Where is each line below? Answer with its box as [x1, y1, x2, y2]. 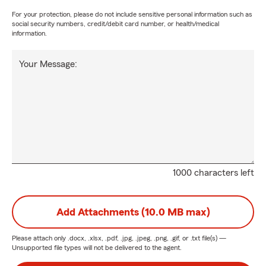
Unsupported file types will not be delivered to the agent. [12, 244, 182, 251]
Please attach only [12, 235, 68, 242]
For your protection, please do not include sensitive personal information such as [12, 11, 252, 18]
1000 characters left [173, 168, 254, 178]
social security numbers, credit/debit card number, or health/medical [12, 20, 219, 27]
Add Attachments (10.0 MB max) [56, 207, 210, 217]
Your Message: [19, 59, 77, 69]
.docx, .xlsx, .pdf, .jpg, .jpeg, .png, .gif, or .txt [68, 235, 200, 242]
